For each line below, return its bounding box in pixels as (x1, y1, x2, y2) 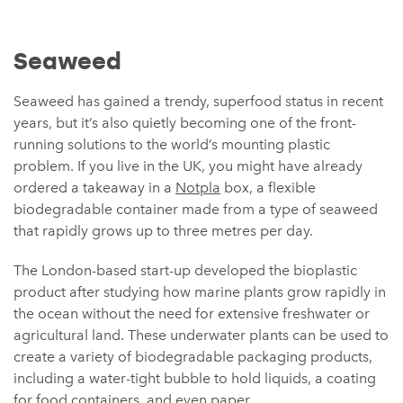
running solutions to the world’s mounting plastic (13, 135, 330, 153)
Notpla (175, 178, 220, 196)
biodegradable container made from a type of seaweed (13, 200, 378, 218)
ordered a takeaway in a (13, 178, 175, 196)
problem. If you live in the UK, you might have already (13, 157, 363, 175)
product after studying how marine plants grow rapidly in (13, 282, 386, 300)
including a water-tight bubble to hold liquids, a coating (13, 369, 376, 387)
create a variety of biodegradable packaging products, (13, 347, 372, 365)
